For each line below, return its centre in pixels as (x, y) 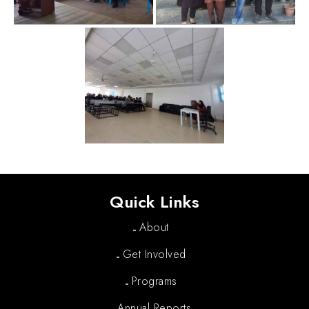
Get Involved (154, 254)
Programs (154, 281)
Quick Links (154, 201)
